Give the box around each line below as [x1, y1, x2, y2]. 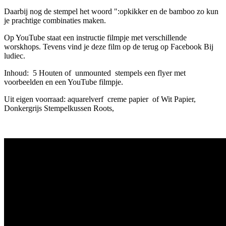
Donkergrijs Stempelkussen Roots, [4, 104, 116, 112]
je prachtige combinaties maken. [4, 16, 108, 25]
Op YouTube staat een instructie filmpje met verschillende [4, 33, 187, 42]
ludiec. [4, 51, 27, 60]
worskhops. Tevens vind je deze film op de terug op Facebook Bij [4, 42, 213, 51]
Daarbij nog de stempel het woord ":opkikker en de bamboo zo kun [4, 7, 218, 16]
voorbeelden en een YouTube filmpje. [4, 78, 123, 86]
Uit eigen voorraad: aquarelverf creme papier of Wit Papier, [4, 95, 196, 103]
